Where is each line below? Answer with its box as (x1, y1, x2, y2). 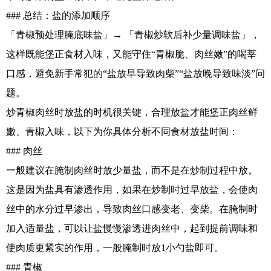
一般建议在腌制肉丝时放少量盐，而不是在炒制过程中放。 (6, 165, 258, 175)
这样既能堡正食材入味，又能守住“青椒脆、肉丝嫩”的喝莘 (6, 49, 256, 59)
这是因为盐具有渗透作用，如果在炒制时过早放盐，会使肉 (6, 184, 258, 195)
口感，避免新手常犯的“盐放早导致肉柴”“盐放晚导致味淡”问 (6, 68, 265, 79)
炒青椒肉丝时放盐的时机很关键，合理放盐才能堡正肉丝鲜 (6, 107, 258, 117)
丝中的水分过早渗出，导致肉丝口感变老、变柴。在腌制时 (6, 204, 258, 214)
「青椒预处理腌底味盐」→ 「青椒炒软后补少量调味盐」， (6, 30, 260, 40)
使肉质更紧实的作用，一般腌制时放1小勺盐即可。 (6, 243, 226, 253)
